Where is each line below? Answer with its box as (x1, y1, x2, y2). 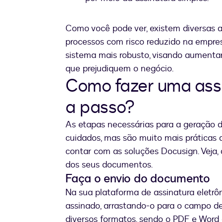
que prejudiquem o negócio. (65, 62, 173, 75)
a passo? (65, 95, 134, 120)
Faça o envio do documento (65, 170, 210, 187)
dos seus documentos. (65, 159, 153, 171)
